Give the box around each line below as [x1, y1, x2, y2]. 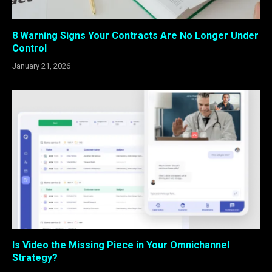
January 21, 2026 [12, 61, 70, 70]
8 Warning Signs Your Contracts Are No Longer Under [12, 29, 259, 41]
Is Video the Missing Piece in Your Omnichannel [12, 239, 229, 251]
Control [12, 42, 47, 54]
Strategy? [12, 252, 58, 264]
